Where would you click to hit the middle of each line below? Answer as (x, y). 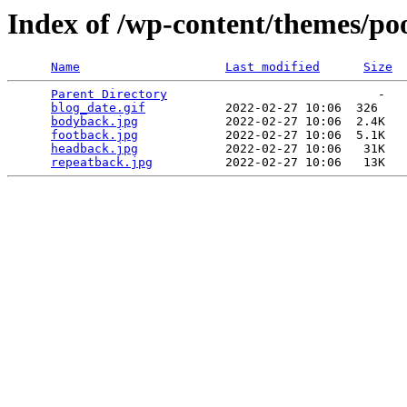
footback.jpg (94, 135)
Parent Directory (109, 94)
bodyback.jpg (94, 122)
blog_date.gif (98, 108)
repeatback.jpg (102, 163)
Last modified (273, 67)
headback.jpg (94, 149)
